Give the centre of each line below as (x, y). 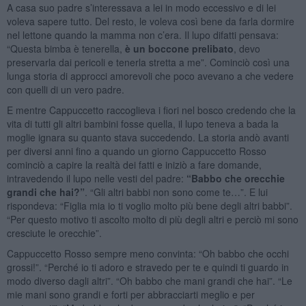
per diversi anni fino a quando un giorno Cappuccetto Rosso (136, 151)
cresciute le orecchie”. (55, 233)
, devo (247, 48)
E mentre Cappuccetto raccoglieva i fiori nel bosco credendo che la (151, 110)
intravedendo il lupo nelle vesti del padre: (96, 178)
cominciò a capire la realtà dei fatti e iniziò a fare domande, (134, 164)
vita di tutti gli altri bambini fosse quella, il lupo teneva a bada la (142, 123)
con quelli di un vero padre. (67, 89)
